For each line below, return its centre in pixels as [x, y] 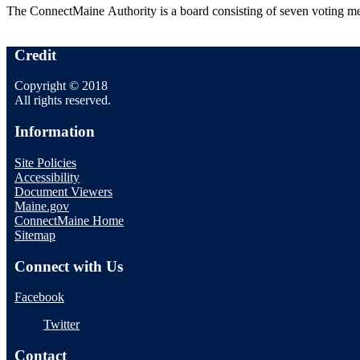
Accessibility [47, 177]
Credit [35, 55]
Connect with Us [69, 266]
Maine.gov [42, 206]
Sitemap [35, 235]
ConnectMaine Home [69, 220]
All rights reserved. [63, 100]
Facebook [39, 297]
